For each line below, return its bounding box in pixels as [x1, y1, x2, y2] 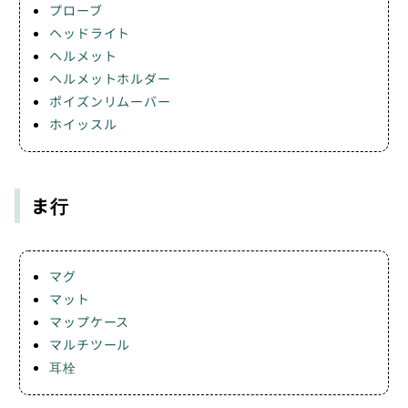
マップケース [49, 312, 130, 331]
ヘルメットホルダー [49, 69, 171, 88]
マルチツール [49, 335, 131, 354]
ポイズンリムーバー [49, 92, 171, 111]
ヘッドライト [49, 24, 131, 43]
